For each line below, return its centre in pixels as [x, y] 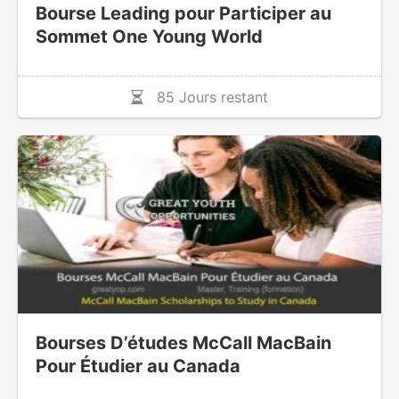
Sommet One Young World [149, 37]
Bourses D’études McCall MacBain [183, 343]
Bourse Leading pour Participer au [183, 14]
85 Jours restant [206, 98]
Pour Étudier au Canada [138, 366]
